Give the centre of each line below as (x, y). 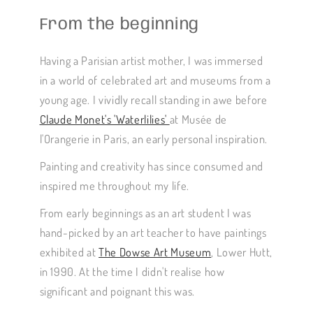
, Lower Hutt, (242, 252)
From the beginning (119, 26)
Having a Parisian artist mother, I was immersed (151, 61)
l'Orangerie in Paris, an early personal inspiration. (153, 139)
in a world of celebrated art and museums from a (155, 80)
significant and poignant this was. (117, 291)
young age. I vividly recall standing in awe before (153, 100)
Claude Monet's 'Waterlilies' (104, 119)
